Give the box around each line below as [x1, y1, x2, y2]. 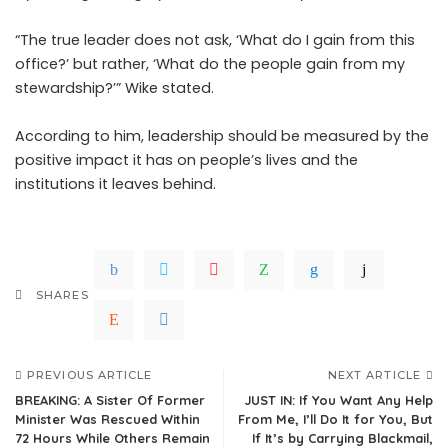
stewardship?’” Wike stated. [15, 78, 214, 98]
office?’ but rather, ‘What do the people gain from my [15, 54, 405, 74]
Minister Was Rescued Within [15, 411, 200, 427]
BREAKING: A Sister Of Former [15, 392, 205, 408]
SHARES [36, 288, 89, 302]
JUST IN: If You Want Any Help [245, 392, 433, 408]
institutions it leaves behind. [15, 174, 216, 194]
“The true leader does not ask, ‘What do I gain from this [15, 30, 415, 50]
